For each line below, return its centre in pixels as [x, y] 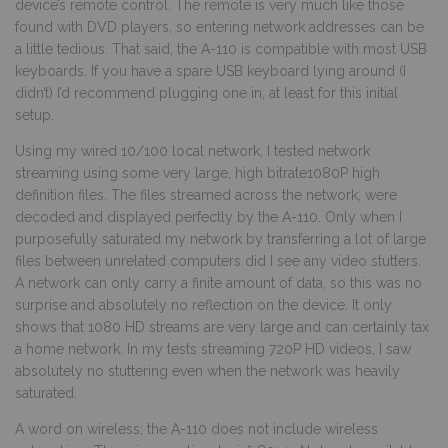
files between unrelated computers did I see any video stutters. [218, 260]
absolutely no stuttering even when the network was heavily [207, 370]
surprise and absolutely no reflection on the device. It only [203, 304]
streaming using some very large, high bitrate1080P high [197, 172]
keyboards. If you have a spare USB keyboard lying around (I [210, 70]
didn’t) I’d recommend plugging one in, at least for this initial [206, 92]
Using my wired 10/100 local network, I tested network [192, 150]
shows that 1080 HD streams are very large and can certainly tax [222, 326]
